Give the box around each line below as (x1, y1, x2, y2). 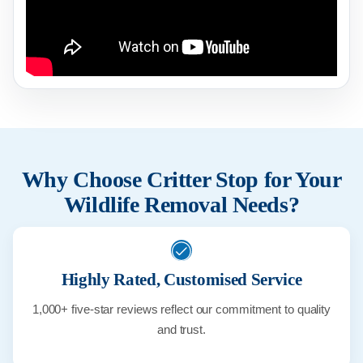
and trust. (156, 322, 206, 337)
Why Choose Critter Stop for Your (21, 167, 342, 193)
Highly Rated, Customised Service (61, 270, 302, 290)
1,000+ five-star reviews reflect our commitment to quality (32, 302, 331, 317)
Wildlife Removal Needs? (63, 192, 300, 218)
